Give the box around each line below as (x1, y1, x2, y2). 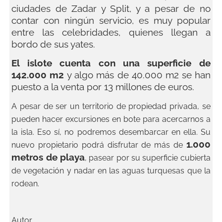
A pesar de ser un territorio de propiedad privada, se (11, 102, 211, 111)
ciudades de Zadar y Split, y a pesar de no (11, 3, 211, 14)
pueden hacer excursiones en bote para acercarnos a (11, 114, 211, 124)
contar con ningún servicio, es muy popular (11, 15, 211, 26)
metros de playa (11, 152, 85, 163)
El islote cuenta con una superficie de (11, 57, 211, 69)
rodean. (11, 179, 40, 189)
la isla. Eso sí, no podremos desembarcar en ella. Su (11, 127, 211, 137)
